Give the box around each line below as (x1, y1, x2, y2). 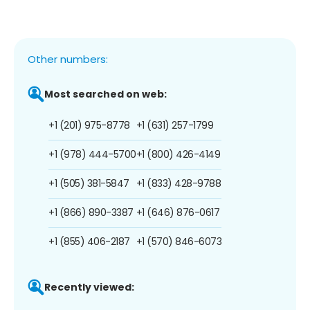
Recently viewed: (44, 280, 134, 294)
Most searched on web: (44, 86, 167, 101)
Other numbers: (28, 51, 108, 66)
